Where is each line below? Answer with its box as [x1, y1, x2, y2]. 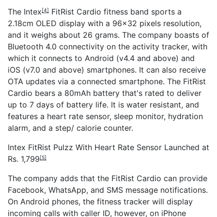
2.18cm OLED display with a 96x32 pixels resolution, [8, 18, 201, 28]
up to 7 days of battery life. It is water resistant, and [8, 99, 199, 109]
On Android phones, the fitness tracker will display [8, 196, 193, 206]
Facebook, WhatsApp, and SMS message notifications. [8, 185, 208, 195]
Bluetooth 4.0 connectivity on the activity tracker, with [8, 41, 207, 51]
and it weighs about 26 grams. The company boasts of [8, 30, 209, 40]
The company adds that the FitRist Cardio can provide [8, 173, 207, 183]
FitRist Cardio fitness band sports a [49, 6, 182, 16]
